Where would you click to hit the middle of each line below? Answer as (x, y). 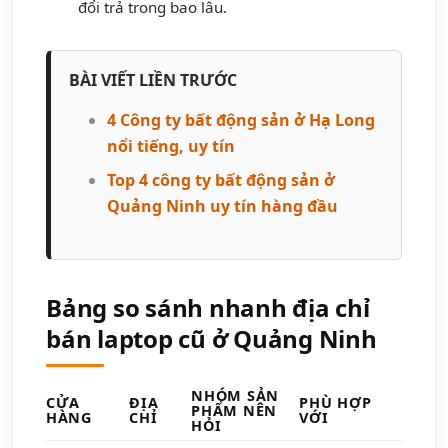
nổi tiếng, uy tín (171, 145)
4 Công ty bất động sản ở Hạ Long (241, 119)
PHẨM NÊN (234, 410)
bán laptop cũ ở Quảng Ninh (211, 338)
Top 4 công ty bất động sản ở (221, 179)
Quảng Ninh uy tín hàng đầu (222, 205)
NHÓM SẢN (235, 395)
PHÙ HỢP (335, 402)
